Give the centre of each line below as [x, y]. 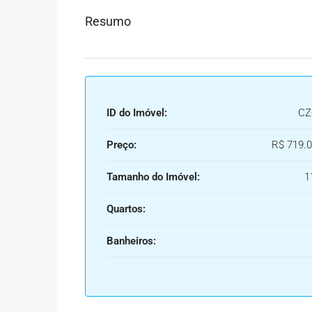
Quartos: [126, 209]
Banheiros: [131, 241]
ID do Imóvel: [137, 113]
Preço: [122, 145]
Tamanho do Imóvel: [153, 177]
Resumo [108, 21]
